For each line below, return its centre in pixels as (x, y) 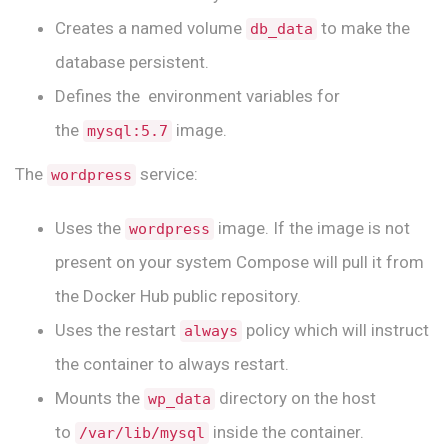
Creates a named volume (150, 28)
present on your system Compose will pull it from (239, 262)
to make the (363, 28)
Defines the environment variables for (197, 96)
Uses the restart (117, 330)
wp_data (179, 399)
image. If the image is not (312, 228)
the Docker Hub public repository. (178, 296)
